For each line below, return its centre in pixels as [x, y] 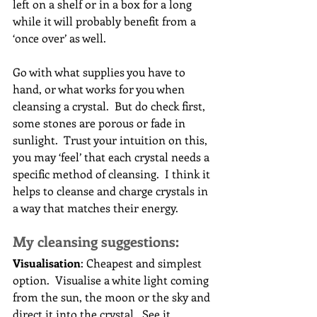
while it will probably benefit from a [106, 21]
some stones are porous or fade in [100, 123]
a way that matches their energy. [96, 208]
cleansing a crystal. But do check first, [110, 106]
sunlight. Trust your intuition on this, [111, 140]
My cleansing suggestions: [96, 241]
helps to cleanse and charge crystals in [112, 191]
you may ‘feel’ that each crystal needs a [113, 157]
